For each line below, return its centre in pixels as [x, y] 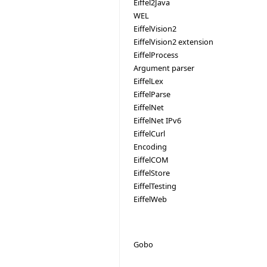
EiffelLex [148, 81]
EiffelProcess [156, 55]
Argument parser [164, 68]
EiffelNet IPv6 [157, 120]
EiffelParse [152, 94]
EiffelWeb [150, 199]
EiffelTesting [155, 186]
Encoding [150, 146]
